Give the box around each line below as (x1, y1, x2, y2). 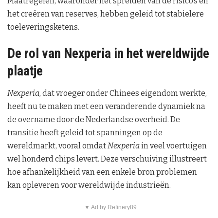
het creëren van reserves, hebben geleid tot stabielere (7, 9, 204, 19)
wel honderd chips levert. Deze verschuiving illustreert (7, 154, 207, 163)
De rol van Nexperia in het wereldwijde (7, 46, 209, 62)
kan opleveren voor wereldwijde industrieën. (7, 180, 171, 190)
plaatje (7, 63, 43, 79)
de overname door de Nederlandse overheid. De (7, 114, 180, 124)
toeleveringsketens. (7, 22, 79, 32)
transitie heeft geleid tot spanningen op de (7, 127, 163, 137)
